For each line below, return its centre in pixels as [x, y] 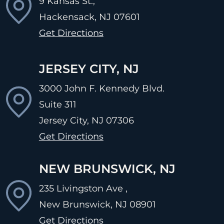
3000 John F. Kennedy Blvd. [101, 88]
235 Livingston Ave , [83, 188]
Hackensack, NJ [75, 17]
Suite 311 [57, 104]
